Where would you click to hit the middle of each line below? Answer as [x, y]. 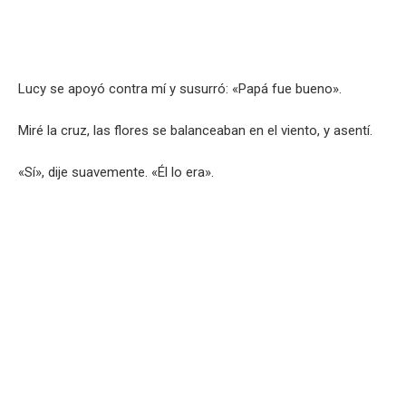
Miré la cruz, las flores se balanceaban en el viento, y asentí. [195, 130]
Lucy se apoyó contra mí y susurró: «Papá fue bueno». [180, 88]
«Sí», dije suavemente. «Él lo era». [116, 172]
